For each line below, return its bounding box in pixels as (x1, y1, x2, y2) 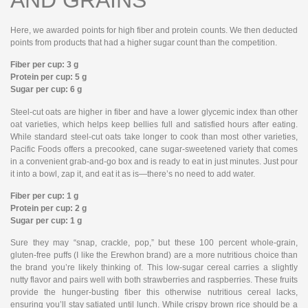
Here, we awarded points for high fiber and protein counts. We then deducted (10, 25, 298, 35)
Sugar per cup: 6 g (10, 85, 82, 95)
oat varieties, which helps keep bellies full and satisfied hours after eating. (10, 119, 298, 129)
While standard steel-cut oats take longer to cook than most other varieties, (10, 131, 298, 142)
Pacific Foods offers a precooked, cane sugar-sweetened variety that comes (10, 144, 298, 154)
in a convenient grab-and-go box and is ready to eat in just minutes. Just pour (10, 156, 298, 166)
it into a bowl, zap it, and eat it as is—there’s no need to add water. (10, 168, 255, 179)
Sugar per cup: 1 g (10, 215, 82, 225)
